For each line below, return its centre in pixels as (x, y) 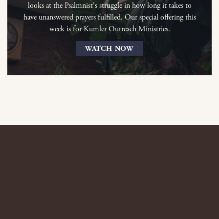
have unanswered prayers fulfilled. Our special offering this (109, 18)
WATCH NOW (109, 48)
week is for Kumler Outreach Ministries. (109, 29)
